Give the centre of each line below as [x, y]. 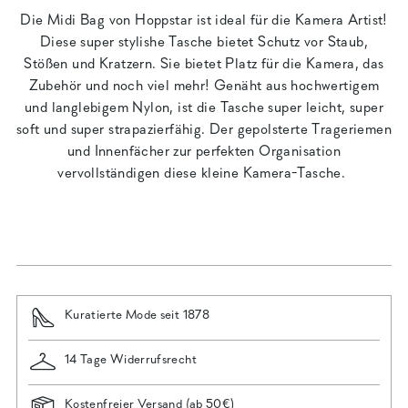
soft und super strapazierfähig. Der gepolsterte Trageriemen [204, 131]
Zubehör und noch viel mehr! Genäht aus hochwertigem [204, 87]
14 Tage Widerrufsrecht [131, 360]
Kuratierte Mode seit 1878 [138, 315]
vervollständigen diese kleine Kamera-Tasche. [204, 174]
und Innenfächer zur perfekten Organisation [204, 153]
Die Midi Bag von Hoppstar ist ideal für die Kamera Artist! [204, 21]
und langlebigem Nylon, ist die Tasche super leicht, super [204, 109]
